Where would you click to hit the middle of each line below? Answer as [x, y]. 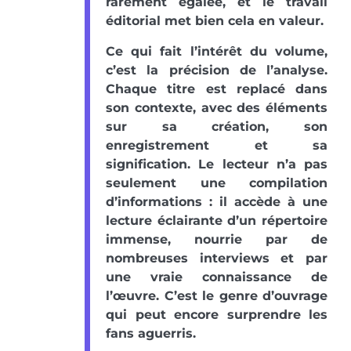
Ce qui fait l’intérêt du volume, [217, 51]
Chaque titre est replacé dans [217, 89]
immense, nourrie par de [217, 239]
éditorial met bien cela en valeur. [215, 20]
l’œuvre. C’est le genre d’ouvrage [217, 295]
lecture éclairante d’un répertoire [217, 220]
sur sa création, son [217, 126]
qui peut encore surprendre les [217, 314]
